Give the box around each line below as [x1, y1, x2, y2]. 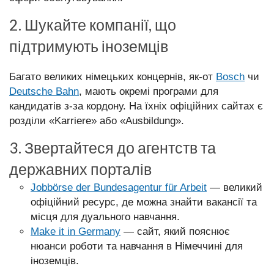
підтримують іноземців [9, 37, 168, 56]
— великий [207, 182, 262, 193]
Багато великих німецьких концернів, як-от [9, 71, 216, 83]
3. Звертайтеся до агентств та [9, 138, 216, 157]
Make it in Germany [31, 226, 120, 237]
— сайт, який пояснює [120, 226, 230, 237]
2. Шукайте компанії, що [9, 15, 176, 34]
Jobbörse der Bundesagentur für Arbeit [31, 182, 207, 193]
